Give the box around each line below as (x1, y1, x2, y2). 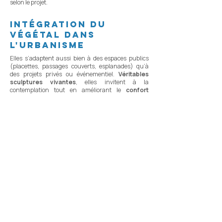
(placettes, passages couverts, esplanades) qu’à (10, 61, 149, 70)
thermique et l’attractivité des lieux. (10, 93, 115, 102)
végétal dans (10, 29, 95, 40)
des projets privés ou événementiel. (10, 69, 114, 78)
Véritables (114, 69, 149, 78)
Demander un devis (20, 123, 116, 133)
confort (126, 85, 149, 94)
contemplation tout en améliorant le (10, 85, 126, 94)
